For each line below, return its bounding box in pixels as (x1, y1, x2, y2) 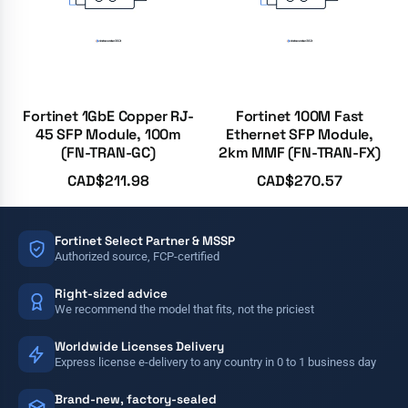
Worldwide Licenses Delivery (55, 338, 224, 354)
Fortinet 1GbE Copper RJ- (23, 106, 194, 126)
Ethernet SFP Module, (225, 124, 373, 144)
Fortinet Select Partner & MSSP (55, 232, 235, 249)
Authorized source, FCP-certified (55, 249, 219, 263)
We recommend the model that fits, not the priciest (55, 301, 314, 316)
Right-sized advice (55, 285, 168, 301)
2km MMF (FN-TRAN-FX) (218, 142, 381, 162)
